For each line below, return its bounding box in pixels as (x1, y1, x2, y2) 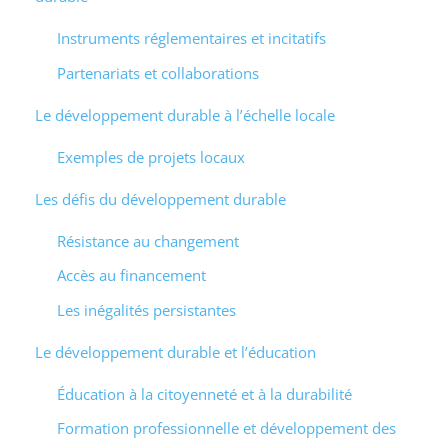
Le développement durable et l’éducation (34, 341, 316, 362)
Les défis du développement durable (34, 188, 286, 209)
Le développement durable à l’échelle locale (34, 104, 335, 125)
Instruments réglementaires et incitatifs (57, 28, 326, 49)
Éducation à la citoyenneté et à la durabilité (57, 383, 352, 404)
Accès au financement (57, 265, 206, 286)
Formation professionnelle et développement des (57, 418, 396, 439)
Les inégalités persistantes (57, 299, 236, 320)
